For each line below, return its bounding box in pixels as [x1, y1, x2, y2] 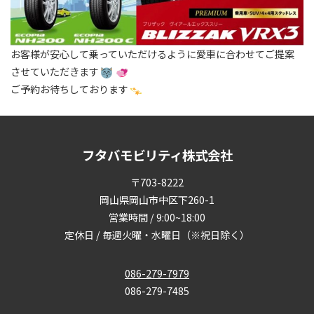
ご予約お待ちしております [11, 82, 128, 97]
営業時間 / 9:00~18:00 [109, 210, 205, 225]
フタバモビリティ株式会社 [81, 146, 233, 165]
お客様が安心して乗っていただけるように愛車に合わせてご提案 [11, 47, 294, 62]
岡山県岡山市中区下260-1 [100, 193, 214, 207]
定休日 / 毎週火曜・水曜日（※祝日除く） [64, 228, 250, 243]
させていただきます [11, 64, 99, 79]
